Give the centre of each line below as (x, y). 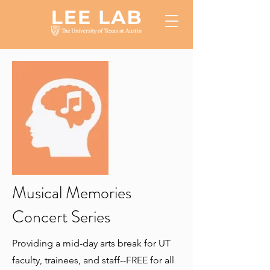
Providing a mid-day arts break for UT (91, 243)
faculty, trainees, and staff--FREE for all (93, 260)
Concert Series (61, 217)
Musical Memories (72, 193)
